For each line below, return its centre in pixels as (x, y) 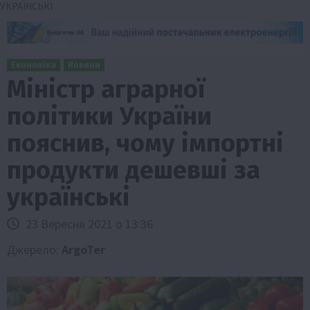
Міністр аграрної (106, 89)
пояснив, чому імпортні (145, 143)
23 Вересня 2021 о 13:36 (88, 224)
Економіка (34, 65)
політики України (109, 116)
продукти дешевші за (134, 170)
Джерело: (34, 249)
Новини (84, 65)
